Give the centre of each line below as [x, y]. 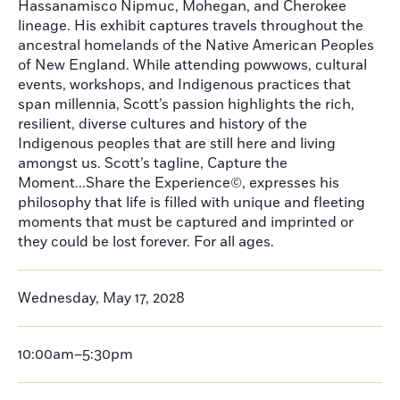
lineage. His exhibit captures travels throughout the [191, 26]
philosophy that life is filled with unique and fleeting [192, 203]
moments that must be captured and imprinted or [186, 222]
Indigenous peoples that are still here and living [177, 144]
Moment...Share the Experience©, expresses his [179, 183]
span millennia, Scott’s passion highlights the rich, [186, 104]
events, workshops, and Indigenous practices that [184, 85]
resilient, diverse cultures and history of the [162, 124]
